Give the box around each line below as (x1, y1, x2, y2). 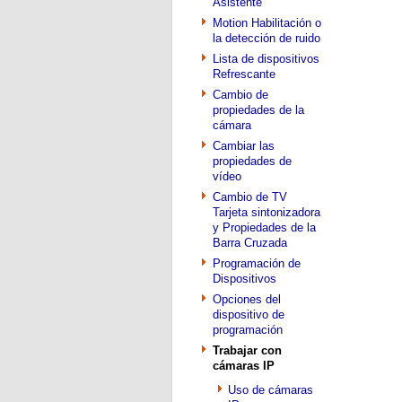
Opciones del (213, 293, 281, 306)
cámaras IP (213, 359, 275, 372)
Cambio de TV (213, 190, 287, 204)
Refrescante (213, 67, 275, 81)
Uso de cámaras (228, 383, 313, 397)
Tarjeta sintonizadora (213, 205, 320, 219)
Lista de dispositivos (213, 52, 319, 66)
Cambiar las (213, 139, 275, 153)
